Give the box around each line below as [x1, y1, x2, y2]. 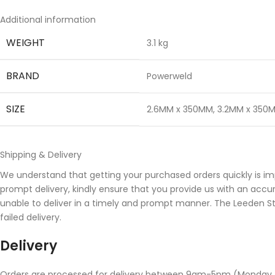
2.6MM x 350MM [147, 103, 213, 115]
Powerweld [147, 69, 192, 82]
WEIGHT [6, 35, 45, 50]
